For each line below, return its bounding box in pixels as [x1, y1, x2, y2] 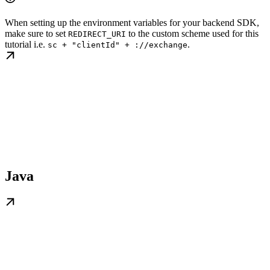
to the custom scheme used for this [126, 28, 259, 39]
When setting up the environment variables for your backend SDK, [5, 17, 259, 28]
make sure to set [5, 28, 68, 39]
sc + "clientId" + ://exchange [48, 40, 187, 49]
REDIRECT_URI [68, 30, 126, 39]
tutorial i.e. [5, 39, 48, 49]
